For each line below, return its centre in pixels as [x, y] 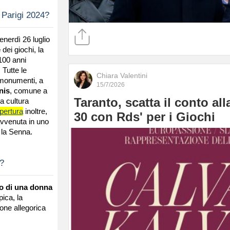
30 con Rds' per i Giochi [144, 117]
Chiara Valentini [122, 75]
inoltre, [35, 111]
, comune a [28, 90]
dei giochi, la [23, 49]
